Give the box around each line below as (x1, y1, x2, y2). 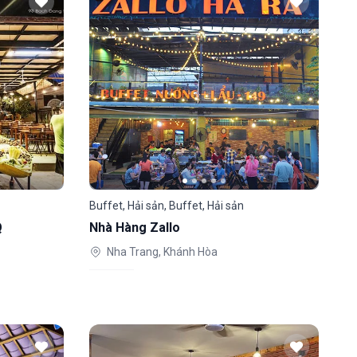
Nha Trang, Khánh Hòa (107, 245, 218, 258)
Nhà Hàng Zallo (89, 220, 180, 235)
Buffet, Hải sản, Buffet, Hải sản (89, 199, 244, 212)
